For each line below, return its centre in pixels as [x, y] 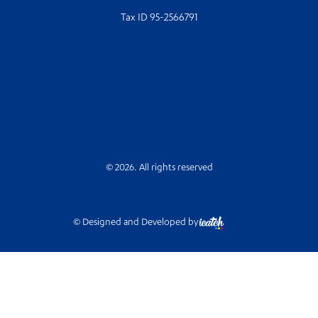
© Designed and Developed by [136, 224]
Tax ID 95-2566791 [159, 19]
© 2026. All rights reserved [159, 169]
